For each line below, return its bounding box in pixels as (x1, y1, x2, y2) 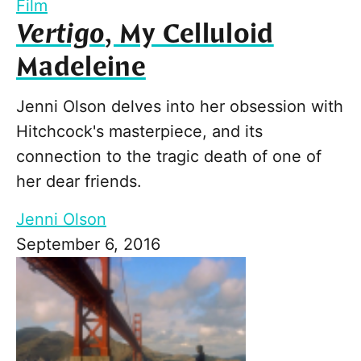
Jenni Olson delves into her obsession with (16, 97, 343, 117)
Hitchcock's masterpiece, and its (16, 122, 263, 142)
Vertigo (16, 17, 106, 53)
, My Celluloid (105, 17, 274, 53)
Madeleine (16, 50, 146, 86)
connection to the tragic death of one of (16, 147, 322, 167)
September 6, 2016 (16, 234, 160, 255)
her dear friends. (16, 172, 142, 192)
